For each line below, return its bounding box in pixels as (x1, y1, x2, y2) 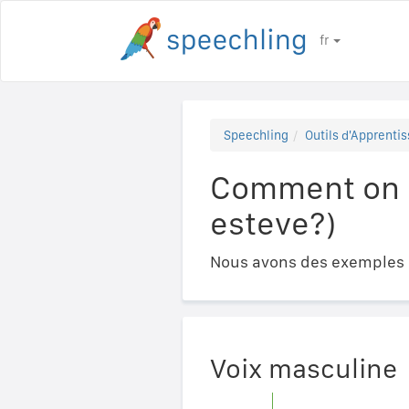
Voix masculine (209, 351, 397, 384)
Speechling (223, 128, 288, 142)
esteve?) (209, 204, 336, 243)
